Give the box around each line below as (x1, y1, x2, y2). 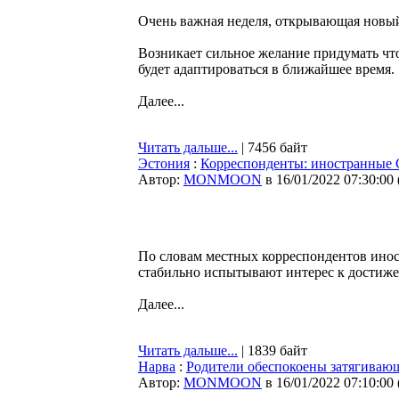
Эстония (138, 156, 190, 171)
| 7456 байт (238, 140, 307, 155)
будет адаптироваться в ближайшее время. (138, 61, 395, 77)
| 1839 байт (238, 343, 307, 358)
